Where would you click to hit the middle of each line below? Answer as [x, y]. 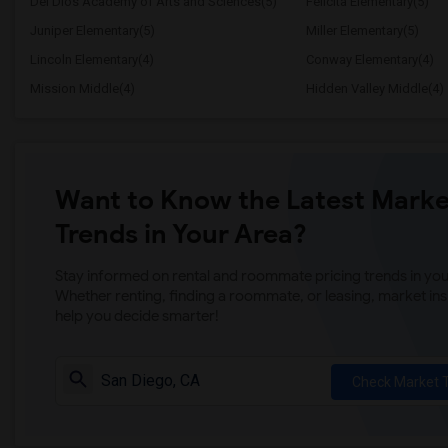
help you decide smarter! [137, 316]
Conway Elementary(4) [369, 59]
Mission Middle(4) [82, 88]
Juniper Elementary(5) [92, 30]
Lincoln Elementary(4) [92, 59]
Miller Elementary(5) [362, 30]
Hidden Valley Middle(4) [374, 88]
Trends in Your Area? [181, 234]
